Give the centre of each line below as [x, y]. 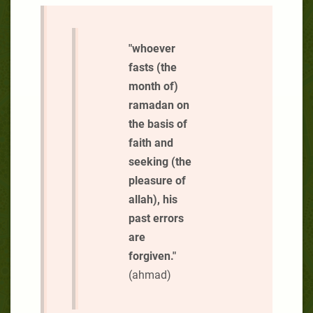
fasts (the [153, 67]
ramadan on [159, 105]
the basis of [158, 124]
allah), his [153, 199]
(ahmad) [150, 275]
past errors [156, 218]
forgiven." [152, 256]
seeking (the [160, 161]
